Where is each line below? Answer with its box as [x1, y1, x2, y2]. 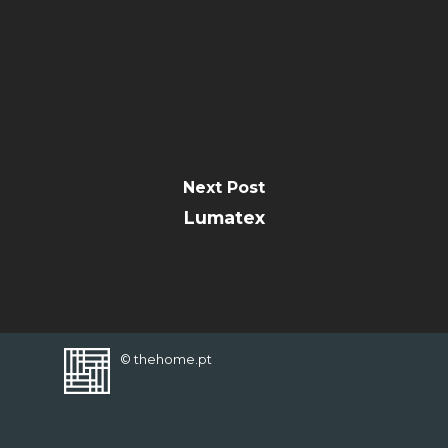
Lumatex [183, 206, 265, 228]
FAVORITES [258, 13, 370, 43]
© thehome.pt [120, 351, 212, 368]
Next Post [183, 177, 265, 197]
